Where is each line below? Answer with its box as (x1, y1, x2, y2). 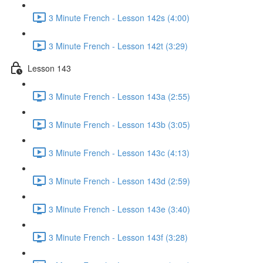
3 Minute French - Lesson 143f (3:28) (49, 231, 188, 243)
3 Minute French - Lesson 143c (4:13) (49, 146, 190, 159)
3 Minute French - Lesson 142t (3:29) (49, 39, 188, 52)
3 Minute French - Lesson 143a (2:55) (49, 90, 190, 102)
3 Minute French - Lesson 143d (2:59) (49, 174, 190, 187)
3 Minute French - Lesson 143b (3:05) (49, 118, 190, 130)
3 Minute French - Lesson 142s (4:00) (49, 11, 190, 23)
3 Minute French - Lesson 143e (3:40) (49, 203, 190, 215)
